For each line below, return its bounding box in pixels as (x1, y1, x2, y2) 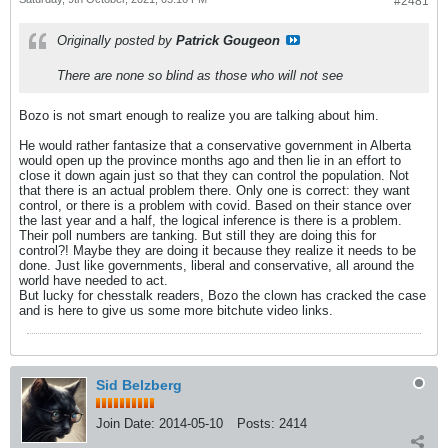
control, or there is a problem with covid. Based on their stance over (19, 198, 411, 213)
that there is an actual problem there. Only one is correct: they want (19, 183, 410, 198)
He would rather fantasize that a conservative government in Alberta (19, 138, 411, 153)
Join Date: (96, 416, 155, 431)
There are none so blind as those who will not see (57, 68, 343, 83)
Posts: (237, 416, 275, 431)
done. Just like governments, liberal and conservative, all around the (19, 258, 414, 273)
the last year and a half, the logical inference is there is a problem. (19, 213, 402, 228)
